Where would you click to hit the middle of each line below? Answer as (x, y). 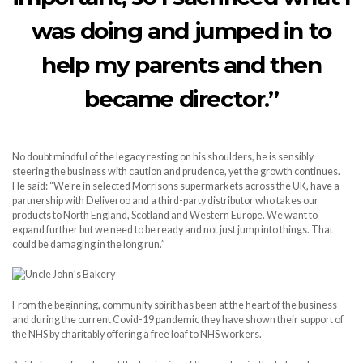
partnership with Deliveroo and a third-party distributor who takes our (165, 200)
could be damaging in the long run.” (89, 244)
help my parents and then (181, 64)
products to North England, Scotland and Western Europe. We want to (165, 215)
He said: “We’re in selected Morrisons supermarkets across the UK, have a (176, 186)
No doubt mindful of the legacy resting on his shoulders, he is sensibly (163, 156)
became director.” (181, 98)
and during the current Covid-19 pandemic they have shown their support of (178, 319)
